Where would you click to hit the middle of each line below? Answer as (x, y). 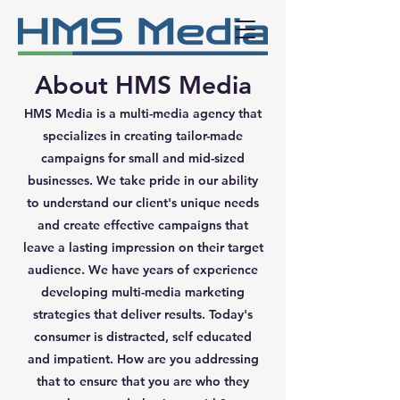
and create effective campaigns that (143, 225)
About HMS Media (143, 85)
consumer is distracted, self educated (143, 337)
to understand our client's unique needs (143, 203)
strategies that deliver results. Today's (143, 314)
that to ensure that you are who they (143, 381)
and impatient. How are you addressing (143, 359)
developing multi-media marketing (143, 292)
